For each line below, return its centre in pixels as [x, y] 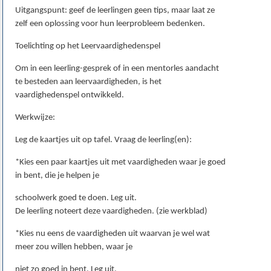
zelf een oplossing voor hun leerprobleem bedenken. [110, 24]
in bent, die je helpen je [57, 176]
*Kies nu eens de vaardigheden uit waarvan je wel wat [113, 234]
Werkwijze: [35, 118]
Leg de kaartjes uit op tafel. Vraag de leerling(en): [103, 140]
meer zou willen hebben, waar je [74, 247]
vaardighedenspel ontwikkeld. [70, 96]
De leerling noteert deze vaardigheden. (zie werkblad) [111, 212]
